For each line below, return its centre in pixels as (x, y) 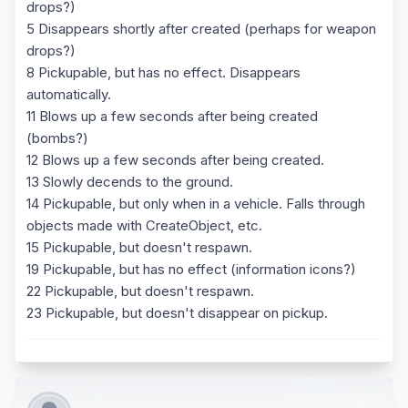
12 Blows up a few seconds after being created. (175, 160)
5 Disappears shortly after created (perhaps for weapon (201, 29)
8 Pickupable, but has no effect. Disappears (163, 72)
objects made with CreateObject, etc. (144, 225)
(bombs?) (57, 138)
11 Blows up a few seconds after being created (172, 116)
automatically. (69, 94)
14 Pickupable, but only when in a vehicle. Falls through (196, 204)
